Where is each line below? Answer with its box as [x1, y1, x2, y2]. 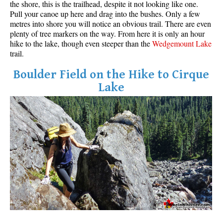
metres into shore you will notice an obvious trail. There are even [10, 18, 211, 29]
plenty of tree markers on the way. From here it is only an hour [10, 28, 205, 39]
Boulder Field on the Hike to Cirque [13, 67, 209, 82]
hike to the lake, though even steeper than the [10, 38, 152, 49]
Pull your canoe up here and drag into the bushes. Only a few [10, 8, 200, 19]
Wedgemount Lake [152, 38, 212, 49]
